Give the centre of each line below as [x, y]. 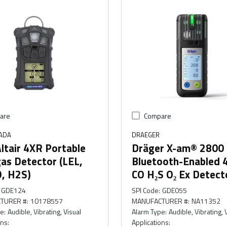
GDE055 [175, 190]
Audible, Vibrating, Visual [44, 212]
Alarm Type [148, 212]
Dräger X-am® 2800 [178, 148]
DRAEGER [145, 135]
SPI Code [145, 190]
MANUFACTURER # [160, 201]
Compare [157, 116]
